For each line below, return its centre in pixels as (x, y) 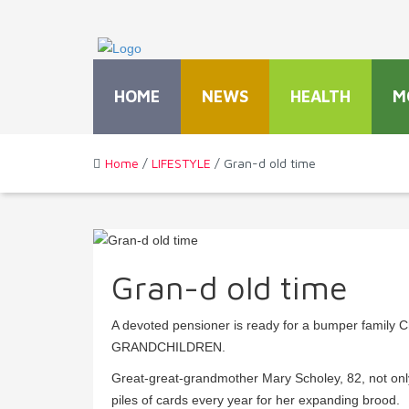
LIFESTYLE (181, 163)
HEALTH (320, 97)
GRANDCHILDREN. (168, 347)
